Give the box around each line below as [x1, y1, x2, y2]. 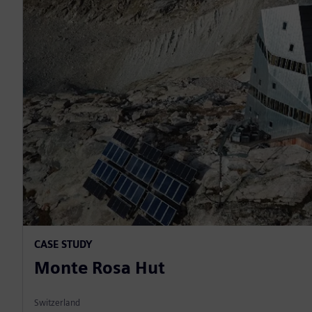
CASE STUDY [34, 238, 93, 251]
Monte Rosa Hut [34, 258, 165, 279]
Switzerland [34, 297, 80, 309]
